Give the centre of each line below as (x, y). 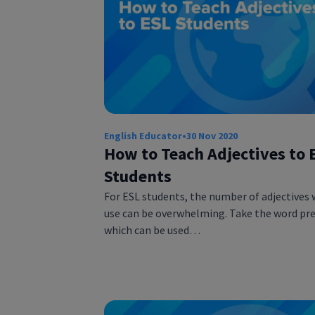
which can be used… (152, 230)
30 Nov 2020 (212, 135)
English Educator (143, 135)
